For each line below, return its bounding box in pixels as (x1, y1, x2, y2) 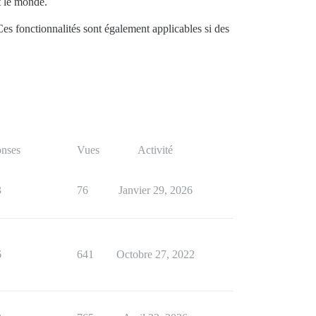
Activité (138, 144, 173, 157)
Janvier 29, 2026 (118, 184, 193, 197)
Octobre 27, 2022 (116, 248, 195, 261)
